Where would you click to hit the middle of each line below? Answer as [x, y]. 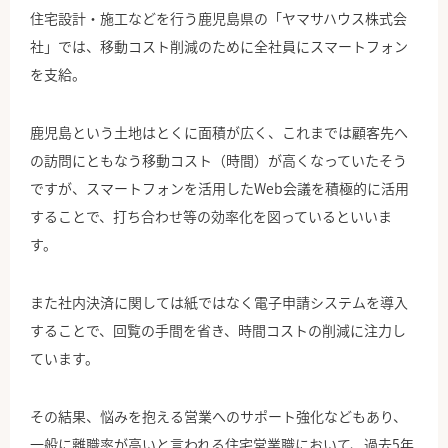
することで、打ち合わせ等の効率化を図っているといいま [211, 216]
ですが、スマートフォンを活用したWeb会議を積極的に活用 [219, 188]
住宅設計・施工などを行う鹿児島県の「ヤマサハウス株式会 [218, 18]
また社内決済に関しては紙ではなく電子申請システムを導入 [219, 302]
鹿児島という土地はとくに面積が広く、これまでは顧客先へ [219, 132]
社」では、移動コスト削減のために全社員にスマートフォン [219, 46]
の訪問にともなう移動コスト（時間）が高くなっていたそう [218, 160]
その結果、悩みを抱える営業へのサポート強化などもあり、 [218, 416]
